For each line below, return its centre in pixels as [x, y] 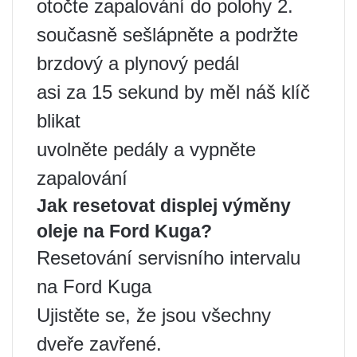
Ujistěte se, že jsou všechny [154, 315]
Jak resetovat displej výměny [164, 206]
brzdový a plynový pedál [138, 63]
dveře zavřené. [99, 344]
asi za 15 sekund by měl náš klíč [173, 92]
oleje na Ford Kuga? [124, 231]
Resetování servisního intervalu [169, 258]
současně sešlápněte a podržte [167, 35]
